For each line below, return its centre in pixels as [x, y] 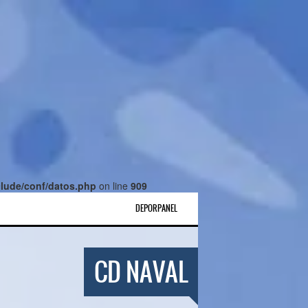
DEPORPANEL [156, 208]
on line [113, 186]
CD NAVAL [141, 272]
